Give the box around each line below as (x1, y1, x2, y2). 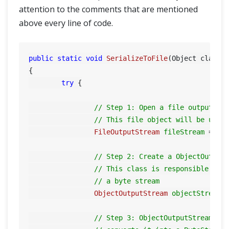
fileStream (164, 127, 205, 136)
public (29, 54, 54, 62)
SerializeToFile (106, 54, 168, 62)
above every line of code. (19, 17, 113, 29)
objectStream (172, 189, 221, 197)
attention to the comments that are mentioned (19, 3, 198, 15)
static (57, 54, 82, 62)
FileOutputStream (94, 127, 160, 136)
